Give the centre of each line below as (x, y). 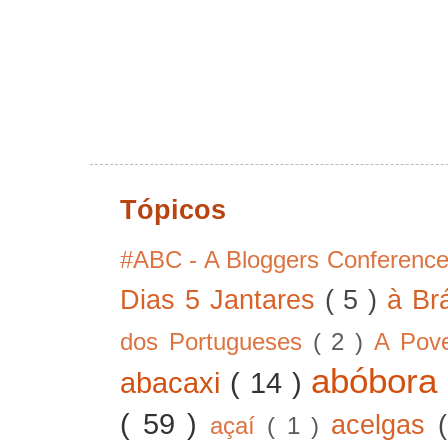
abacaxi (175, 382)
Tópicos (173, 209)
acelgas (384, 424)
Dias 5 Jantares (222, 299)
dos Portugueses (216, 341)
